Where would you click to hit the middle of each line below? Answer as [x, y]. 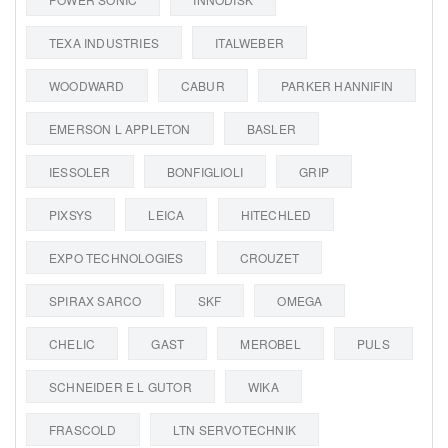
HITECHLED [276, 214]
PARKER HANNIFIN [337, 85]
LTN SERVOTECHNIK [234, 429]
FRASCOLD [83, 429]
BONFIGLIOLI [205, 171]
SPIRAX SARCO [95, 300]
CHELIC [72, 343]
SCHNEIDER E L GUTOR [120, 386]
